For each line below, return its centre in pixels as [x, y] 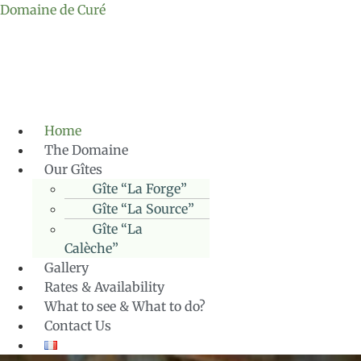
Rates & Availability [104, 286]
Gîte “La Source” [143, 208]
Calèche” [91, 248]
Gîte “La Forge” [140, 188]
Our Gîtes [73, 169]
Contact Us [78, 325]
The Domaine [86, 149]
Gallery [66, 267]
